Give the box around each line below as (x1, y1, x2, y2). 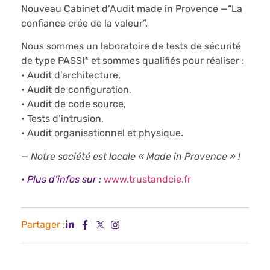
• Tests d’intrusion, (21, 113, 106, 125)
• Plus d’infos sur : (21, 174, 101, 186)
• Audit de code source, (21, 98, 128, 110)
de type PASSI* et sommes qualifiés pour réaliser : (21, 55, 246, 67)
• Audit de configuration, (21, 84, 134, 96)
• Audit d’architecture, (21, 69, 123, 81)
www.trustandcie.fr (104, 174, 191, 186)
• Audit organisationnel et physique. (21, 127, 183, 139)
